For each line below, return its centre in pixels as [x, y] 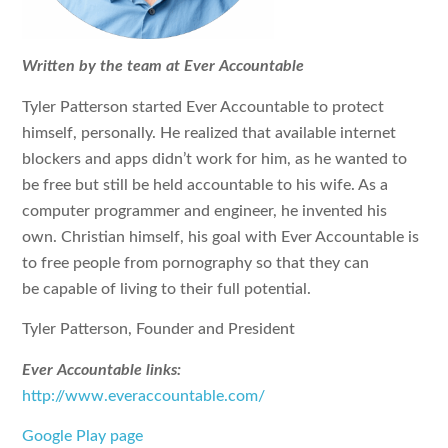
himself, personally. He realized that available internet [209, 132]
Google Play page [83, 435]
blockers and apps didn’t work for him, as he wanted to [215, 158]
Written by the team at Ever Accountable [163, 66]
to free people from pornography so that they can [196, 262]
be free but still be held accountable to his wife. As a [205, 184]
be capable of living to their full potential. [167, 288]
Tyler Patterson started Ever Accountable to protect [203, 106]
